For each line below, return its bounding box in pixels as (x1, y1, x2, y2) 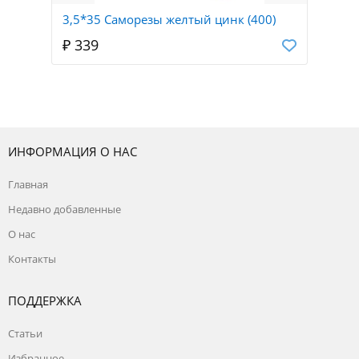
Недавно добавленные (8, 202, 121, 217)
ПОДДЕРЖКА (8, 292, 82, 309)
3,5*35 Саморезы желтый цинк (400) (63, 11, 276, 28)
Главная (8, 177, 48, 192)
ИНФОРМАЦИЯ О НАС (8, 143, 137, 160)
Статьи (8, 326, 42, 341)
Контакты (8, 252, 56, 267)
